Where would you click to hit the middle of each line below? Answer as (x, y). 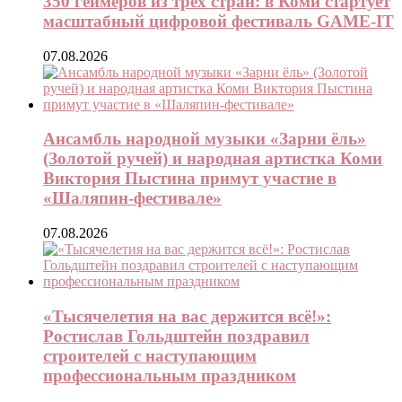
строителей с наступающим (150, 355)
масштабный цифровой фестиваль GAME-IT (218, 21)
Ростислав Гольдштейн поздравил (176, 336)
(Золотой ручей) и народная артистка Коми (213, 159)
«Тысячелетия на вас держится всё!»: (187, 316)
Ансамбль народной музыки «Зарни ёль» (205, 139)
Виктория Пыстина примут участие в (190, 179)
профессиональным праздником (170, 375)
